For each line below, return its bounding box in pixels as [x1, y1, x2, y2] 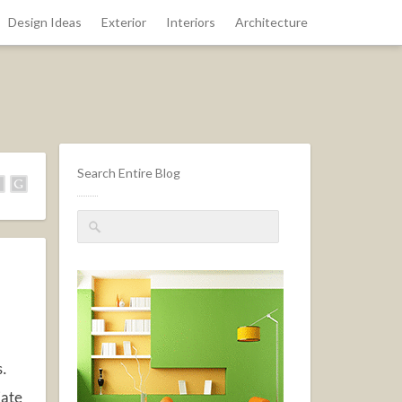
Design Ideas [7, 14, 82, 30]
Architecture [234, 14, 308, 30]
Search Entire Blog [77, 165, 180, 180]
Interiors [165, 14, 215, 30]
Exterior [100, 14, 146, 30]
